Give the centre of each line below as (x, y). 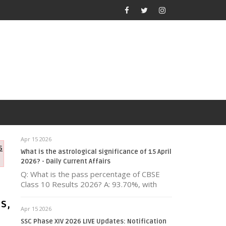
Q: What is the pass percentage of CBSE (90, 174)
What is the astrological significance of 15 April (96, 152)
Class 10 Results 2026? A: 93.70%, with (89, 184)
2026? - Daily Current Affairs (66, 161)
